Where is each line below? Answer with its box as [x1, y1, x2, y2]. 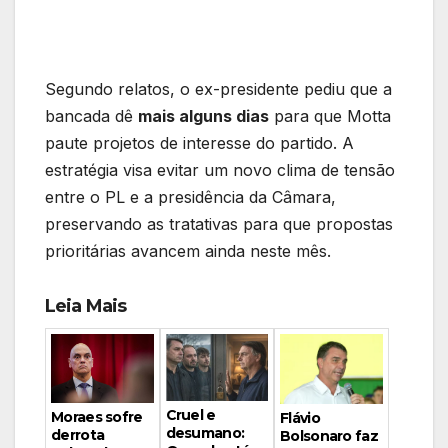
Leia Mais [45, 295, 126, 318]
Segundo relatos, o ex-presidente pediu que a [45, 79, 392, 100]
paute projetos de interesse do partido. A [45, 133, 354, 154]
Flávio [280, 409, 320, 428]
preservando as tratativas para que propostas [45, 214, 393, 235]
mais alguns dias [138, 106, 269, 127]
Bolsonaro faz [280, 427, 378, 446]
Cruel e [165, 405, 216, 424]
